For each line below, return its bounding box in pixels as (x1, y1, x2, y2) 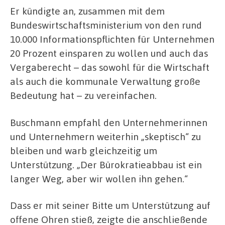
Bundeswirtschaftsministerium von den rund (10, 18, 202, 31)
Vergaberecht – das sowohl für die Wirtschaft (10, 60, 209, 73)
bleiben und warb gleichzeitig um (10, 144, 157, 157)
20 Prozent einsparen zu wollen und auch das (10, 46, 208, 59)
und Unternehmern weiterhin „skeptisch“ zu (10, 130, 201, 143)
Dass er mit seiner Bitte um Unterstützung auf (10, 199, 210, 212)
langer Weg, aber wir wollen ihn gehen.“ (10, 172, 188, 185)
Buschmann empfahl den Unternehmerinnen (10, 116, 207, 129)
